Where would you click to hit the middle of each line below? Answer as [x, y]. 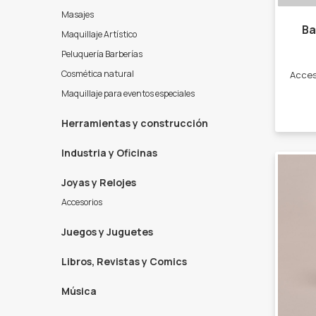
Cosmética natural [98, 74]
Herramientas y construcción [135, 123]
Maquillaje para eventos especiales [128, 93]
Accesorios [82, 202]
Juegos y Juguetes [107, 232]
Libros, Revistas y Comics [124, 261]
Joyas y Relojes [99, 182]
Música [79, 291]
